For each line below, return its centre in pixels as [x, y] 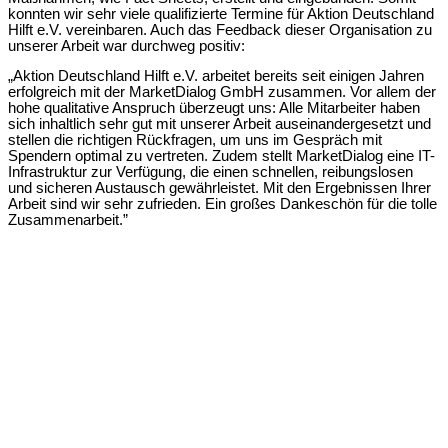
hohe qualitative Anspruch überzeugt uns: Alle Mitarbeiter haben [214, 108]
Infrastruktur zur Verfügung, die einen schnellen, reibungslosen [210, 172]
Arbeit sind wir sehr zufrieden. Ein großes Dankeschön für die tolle [222, 204]
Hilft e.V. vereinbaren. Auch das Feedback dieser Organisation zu [220, 29]
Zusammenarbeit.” [68, 220]
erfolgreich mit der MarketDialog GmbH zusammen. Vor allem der [222, 92]
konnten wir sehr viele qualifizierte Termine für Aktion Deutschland [221, 13]
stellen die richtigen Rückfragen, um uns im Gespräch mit [195, 140]
